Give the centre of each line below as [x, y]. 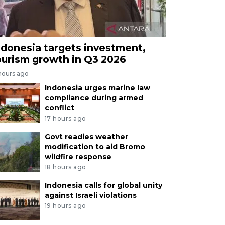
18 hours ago [65, 167]
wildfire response [78, 156]
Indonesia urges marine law [97, 88]
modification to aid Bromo [95, 146]
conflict [59, 108]
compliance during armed [94, 98]
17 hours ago [65, 118]
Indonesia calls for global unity [103, 185]
